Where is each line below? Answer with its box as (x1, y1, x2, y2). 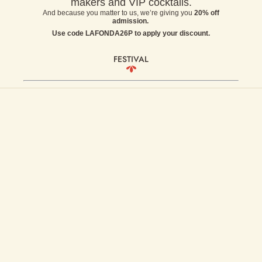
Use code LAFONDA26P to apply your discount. (52, 29, 210, 37)
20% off (194, 8, 219, 17)
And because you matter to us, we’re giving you (43, 8, 194, 17)
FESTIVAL (113, 53, 149, 65)
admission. (112, 16, 150, 25)
